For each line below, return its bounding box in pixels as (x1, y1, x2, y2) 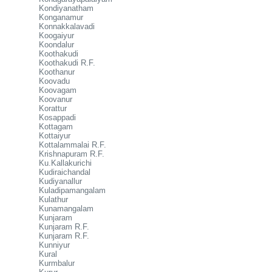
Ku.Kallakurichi (39, 158, 92, 168)
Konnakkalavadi (39, 22, 95, 31)
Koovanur (39, 95, 72, 104)
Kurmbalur (39, 259, 75, 268)
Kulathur (39, 195, 68, 204)
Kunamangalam (39, 204, 93, 213)
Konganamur (39, 13, 83, 22)
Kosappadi (39, 113, 76, 122)
